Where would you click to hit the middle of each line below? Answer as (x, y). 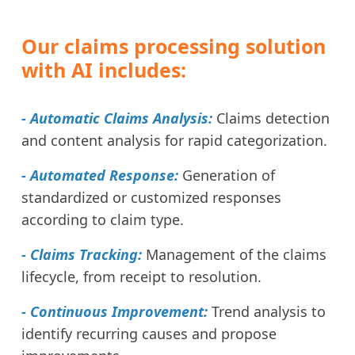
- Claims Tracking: (82, 254)
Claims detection (271, 118)
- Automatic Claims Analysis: (117, 118)
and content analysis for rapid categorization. (174, 140)
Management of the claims (234, 254)
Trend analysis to (269, 311)
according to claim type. (103, 219)
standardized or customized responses (151, 197)
